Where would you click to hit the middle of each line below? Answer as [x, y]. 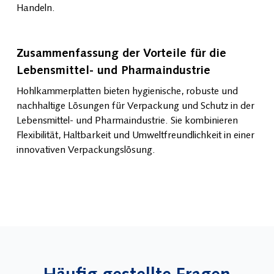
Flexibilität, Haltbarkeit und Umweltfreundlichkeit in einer [135, 135]
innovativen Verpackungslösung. [86, 150]
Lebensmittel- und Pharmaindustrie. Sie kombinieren [127, 121]
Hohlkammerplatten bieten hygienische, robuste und [127, 91]
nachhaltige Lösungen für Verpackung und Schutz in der [135, 106]
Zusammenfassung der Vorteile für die [121, 54]
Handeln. [35, 8]
